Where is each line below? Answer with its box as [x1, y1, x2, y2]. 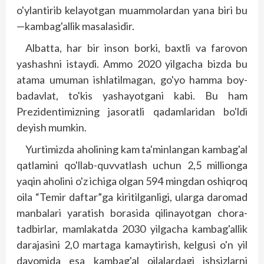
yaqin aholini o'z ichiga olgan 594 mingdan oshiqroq [16, 174, 247, 187]
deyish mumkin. [16, 121, 87, 134]
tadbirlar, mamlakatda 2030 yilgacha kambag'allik [16, 222, 247, 235]
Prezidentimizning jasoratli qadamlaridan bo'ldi [16, 105, 247, 118]
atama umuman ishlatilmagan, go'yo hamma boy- [16, 73, 247, 86]
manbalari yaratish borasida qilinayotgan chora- [16, 206, 247, 219]
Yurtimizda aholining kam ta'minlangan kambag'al [25, 143, 247, 156]
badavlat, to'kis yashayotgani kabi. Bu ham [16, 89, 247, 102]
